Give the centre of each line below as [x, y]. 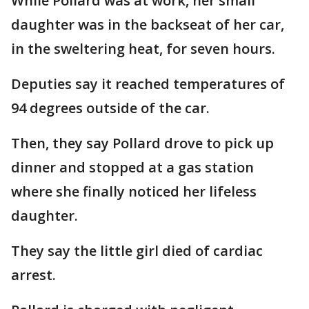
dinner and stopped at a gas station [132, 167]
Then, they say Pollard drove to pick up [142, 143]
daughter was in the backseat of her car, [148, 24]
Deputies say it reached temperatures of [148, 84]
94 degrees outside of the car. [110, 108]
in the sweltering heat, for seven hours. [145, 49]
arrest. [35, 275]
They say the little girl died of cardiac [137, 251]
